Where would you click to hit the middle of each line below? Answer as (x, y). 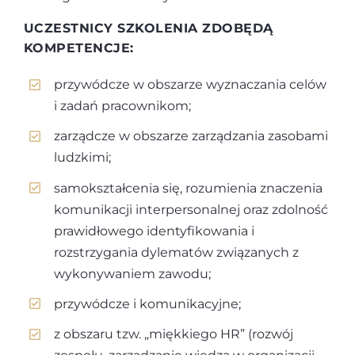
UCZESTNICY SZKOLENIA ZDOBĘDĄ (148, 29)
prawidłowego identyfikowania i (155, 231)
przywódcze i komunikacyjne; (148, 303)
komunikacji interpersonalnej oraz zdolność (191, 209)
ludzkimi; (83, 158)
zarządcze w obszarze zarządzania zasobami (191, 136)
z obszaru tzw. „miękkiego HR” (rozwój (174, 334)
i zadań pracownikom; (123, 106)
